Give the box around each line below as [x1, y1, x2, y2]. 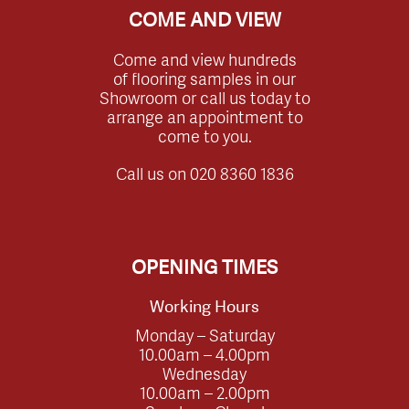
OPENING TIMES [131, 254, 278, 279]
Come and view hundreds [112, 47, 297, 70]
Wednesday [163, 361, 246, 384]
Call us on [115, 161, 190, 184]
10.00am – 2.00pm [139, 380, 270, 404]
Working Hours [150, 295, 259, 317]
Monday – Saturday [134, 322, 275, 346]
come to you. [157, 123, 252, 147]
